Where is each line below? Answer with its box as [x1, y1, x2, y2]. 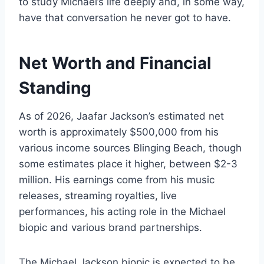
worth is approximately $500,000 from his [19, 126, 219, 138]
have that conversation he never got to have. [19, 11, 231, 24]
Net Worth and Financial [19, 52, 212, 73]
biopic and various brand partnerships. [19, 221, 202, 233]
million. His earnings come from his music [19, 173, 214, 186]
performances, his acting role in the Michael [19, 205, 226, 217]
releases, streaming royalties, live [19, 189, 177, 202]
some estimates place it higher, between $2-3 [19, 157, 237, 170]
